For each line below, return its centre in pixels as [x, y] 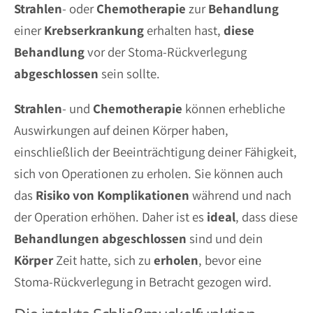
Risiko [53, 195]
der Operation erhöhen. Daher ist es [110, 216]
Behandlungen [57, 238]
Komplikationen [143, 195]
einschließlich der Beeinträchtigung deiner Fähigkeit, [155, 151]
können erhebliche [234, 108]
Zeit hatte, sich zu [103, 260]
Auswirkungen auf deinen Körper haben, [121, 130]
